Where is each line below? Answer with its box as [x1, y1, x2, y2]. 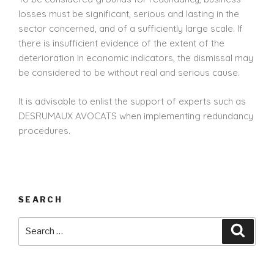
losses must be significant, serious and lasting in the [18, 8, 239, 20]
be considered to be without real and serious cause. [18, 67, 240, 79]
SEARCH [18, 194, 63, 205]
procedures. [18, 124, 70, 136]
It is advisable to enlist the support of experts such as [18, 95, 246, 107]
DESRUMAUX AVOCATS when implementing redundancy [18, 109, 253, 122]
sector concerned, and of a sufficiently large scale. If [18, 23, 243, 35]
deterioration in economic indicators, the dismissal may [18, 52, 253, 64]
